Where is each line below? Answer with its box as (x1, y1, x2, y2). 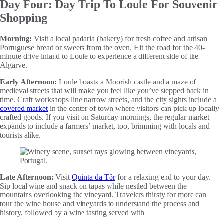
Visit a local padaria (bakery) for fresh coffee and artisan (32, 34, 207, 43)
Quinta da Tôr (72, 172, 115, 181)
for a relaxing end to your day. (115, 172, 211, 181)
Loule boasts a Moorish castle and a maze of (57, 77, 196, 86)
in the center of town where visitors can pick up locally (48, 104, 219, 112)
